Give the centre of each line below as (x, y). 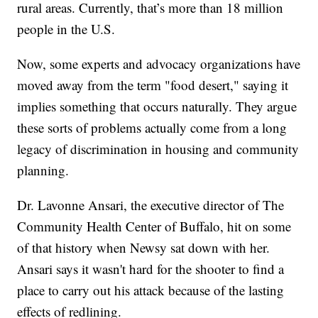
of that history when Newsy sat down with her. (144, 247)
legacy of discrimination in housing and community (158, 148)
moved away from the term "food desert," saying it (153, 84)
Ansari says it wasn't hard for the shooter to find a (151, 268)
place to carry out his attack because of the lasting (151, 290)
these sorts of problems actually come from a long (152, 127)
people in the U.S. (66, 28)
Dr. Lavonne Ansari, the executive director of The (151, 204)
